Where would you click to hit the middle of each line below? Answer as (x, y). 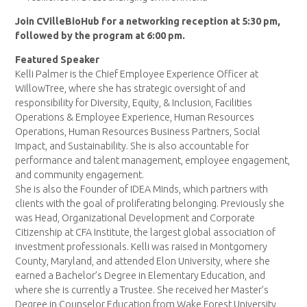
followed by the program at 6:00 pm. (100, 35)
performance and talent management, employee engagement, (153, 161)
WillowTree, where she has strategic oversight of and (131, 89)
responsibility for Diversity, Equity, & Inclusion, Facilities (134, 103)
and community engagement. (80, 175)
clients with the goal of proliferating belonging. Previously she (150, 204)
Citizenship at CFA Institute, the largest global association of (146, 233)
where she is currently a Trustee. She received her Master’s (142, 290)
